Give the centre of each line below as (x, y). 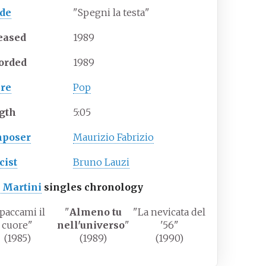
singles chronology (93, 187)
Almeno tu (95, 212)
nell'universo (91, 225)
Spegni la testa (112, 13)
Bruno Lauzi (102, 162)
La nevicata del (172, 212)
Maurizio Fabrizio (114, 137)
